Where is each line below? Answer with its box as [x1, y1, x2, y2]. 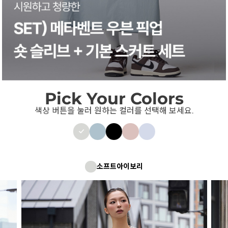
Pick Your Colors [44, 88, 184, 108]
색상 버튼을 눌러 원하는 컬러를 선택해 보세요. [35, 105, 193, 116]
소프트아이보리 [96, 161, 143, 171]
